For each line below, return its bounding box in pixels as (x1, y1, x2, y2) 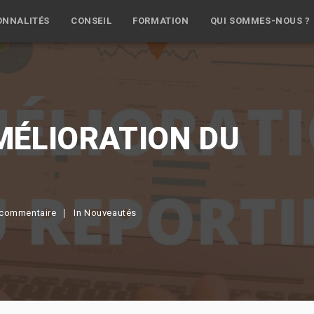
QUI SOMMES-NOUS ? (210, 15, 310, 26)
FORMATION (132, 15, 189, 26)
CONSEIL (70, 15, 112, 26)
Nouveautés (84, 207, 137, 218)
